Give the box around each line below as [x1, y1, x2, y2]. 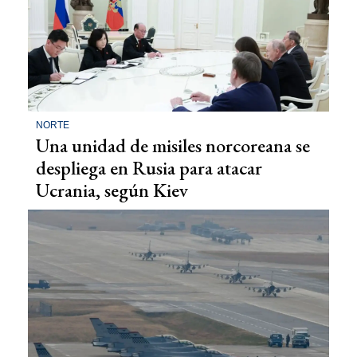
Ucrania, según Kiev [36, 178, 188, 203]
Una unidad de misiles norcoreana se [36, 133, 310, 159]
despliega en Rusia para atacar [36, 155, 262, 181]
